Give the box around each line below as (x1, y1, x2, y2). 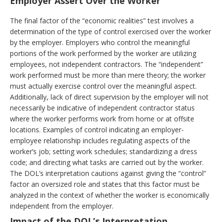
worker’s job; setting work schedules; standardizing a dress (10, 147, 197, 156)
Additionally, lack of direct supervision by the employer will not (10, 92, 209, 102)
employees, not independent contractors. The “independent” (10, 59, 203, 69)
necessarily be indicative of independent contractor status (10, 103, 195, 112)
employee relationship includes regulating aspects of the (10, 136, 190, 145)
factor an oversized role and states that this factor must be (10, 179, 200, 189)
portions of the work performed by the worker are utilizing (10, 49, 196, 58)
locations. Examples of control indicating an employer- (10, 125, 184, 134)
